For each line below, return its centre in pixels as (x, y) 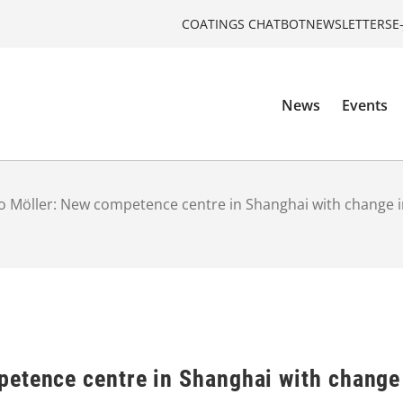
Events (365, 106)
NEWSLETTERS (349, 23)
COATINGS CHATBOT (244, 23)
